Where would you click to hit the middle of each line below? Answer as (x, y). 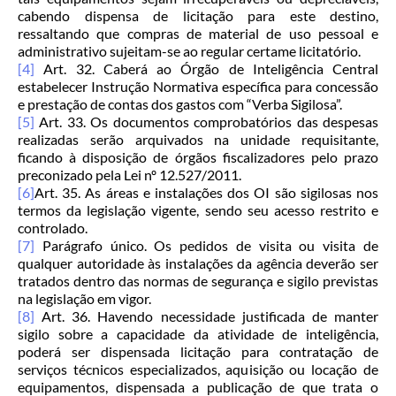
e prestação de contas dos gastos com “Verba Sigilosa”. (180, 104)
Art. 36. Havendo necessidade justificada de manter (206, 316)
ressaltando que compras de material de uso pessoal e (198, 34)
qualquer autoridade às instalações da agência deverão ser (198, 263)
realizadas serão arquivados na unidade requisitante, (198, 140)
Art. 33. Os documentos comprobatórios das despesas (206, 122)
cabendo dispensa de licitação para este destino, (198, 16)
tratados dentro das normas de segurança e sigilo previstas (198, 281)
